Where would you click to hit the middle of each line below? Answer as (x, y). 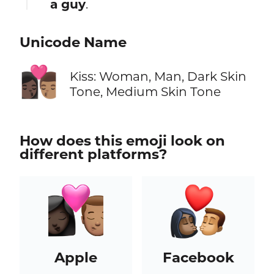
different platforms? (93, 154)
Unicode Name (73, 43)
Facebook (198, 257)
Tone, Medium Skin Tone (145, 91)
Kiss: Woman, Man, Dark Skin (158, 76)
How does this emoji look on (122, 140)
